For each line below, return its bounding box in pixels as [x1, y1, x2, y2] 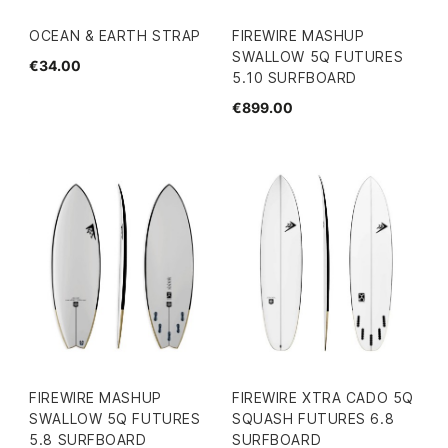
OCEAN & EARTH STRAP [29, 26, 201, 44]
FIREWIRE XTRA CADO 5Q [232, 388, 414, 406]
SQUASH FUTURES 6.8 [232, 409, 395, 427]
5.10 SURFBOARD [232, 68, 357, 86]
